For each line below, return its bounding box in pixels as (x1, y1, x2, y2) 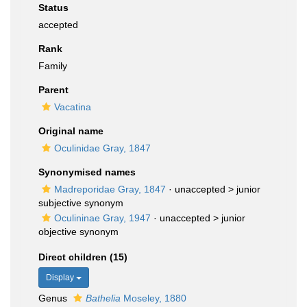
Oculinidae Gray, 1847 (54, 143, 151, 153)
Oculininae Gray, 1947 (54, 212, 151, 223)
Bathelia (86, 293, 121, 304)
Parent (38, 84, 69, 95)
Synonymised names (38, 167, 136, 177)
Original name (38, 125, 103, 136)
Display (46, 273, 76, 282)
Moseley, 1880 (121, 293, 186, 304)
